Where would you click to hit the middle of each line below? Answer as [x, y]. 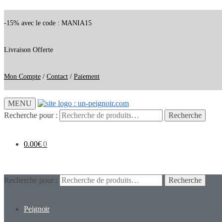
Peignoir [37, 209]
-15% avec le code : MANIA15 [48, 23]
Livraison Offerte [28, 50]
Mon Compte [22, 77]
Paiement [87, 77]
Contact [57, 77]
